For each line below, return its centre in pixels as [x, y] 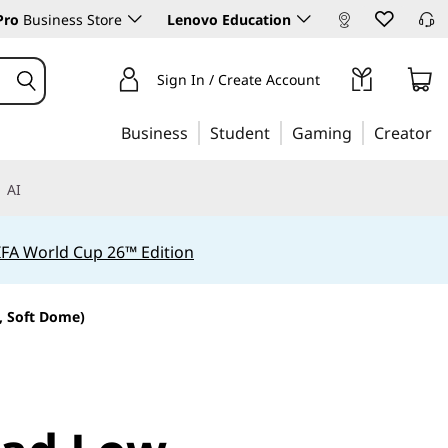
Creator [403, 133]
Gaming [322, 133]
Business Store [70, 19]
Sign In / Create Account [238, 79]
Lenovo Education [229, 19]
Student [240, 133]
